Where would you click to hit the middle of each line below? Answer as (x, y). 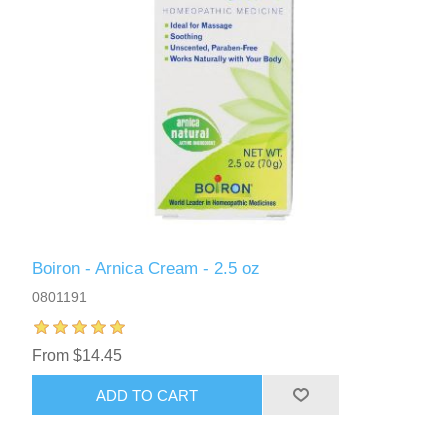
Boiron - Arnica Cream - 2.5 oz (146, 269)
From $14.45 (77, 356)
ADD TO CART (147, 395)
